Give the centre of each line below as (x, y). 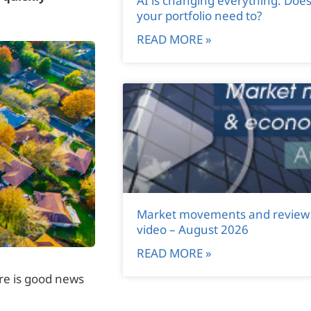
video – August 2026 (192, 229)
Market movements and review (223, 214)
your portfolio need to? (199, 16)
